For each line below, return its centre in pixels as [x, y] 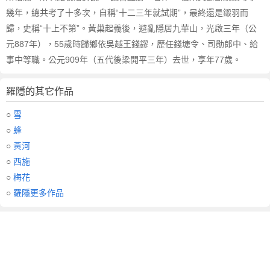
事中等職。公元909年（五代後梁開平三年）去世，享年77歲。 [124, 60]
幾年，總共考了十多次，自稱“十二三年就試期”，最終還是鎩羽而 [127, 13]
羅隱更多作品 [39, 193]
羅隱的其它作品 [40, 91]
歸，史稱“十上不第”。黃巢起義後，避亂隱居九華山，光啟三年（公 [131, 28]
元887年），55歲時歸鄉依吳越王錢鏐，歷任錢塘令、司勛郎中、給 [132, 44]
